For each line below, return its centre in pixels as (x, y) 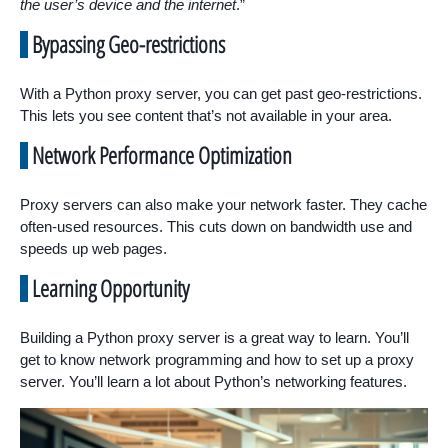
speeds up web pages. (93, 249)
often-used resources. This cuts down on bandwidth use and (216, 227)
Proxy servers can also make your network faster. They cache (223, 205)
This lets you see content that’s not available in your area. (206, 116)
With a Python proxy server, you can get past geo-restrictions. (221, 94)
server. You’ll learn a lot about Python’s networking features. (213, 382)
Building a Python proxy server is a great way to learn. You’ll (214, 338)
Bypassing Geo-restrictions (128, 44)
